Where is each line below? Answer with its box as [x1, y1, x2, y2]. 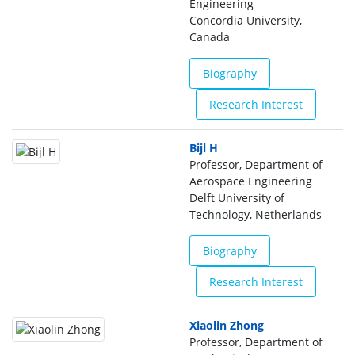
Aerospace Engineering [189, 174, 312, 189]
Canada [189, 29, 230, 44]
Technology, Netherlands [189, 207, 322, 222]
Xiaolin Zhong [189, 318, 264, 333]
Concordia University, [189, 13, 302, 28]
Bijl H [189, 140, 218, 155]
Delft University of [189, 190, 284, 205]
